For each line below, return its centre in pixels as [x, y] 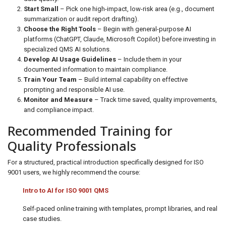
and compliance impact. [59, 110]
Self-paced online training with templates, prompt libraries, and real [120, 209]
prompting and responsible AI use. [74, 90]
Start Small [41, 9]
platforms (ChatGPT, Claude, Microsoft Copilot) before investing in [120, 39]
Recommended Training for [90, 131]
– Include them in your [149, 59]
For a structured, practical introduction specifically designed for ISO [106, 162]
